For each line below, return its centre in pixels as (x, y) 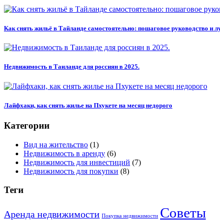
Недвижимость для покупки (71, 171)
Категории (27, 125)
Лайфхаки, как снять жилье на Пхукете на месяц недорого (88, 105)
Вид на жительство (56, 144)
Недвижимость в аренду (64, 153)
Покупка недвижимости (130, 216)
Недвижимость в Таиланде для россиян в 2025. (72, 67)
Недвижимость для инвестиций (77, 162)
